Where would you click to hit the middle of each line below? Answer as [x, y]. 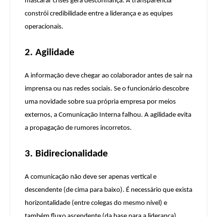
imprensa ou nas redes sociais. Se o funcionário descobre [107, 89]
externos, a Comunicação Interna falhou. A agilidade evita [108, 115]
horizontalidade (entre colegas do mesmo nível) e [96, 203]
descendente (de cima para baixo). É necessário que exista [108, 190]
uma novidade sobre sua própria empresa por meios [100, 102]
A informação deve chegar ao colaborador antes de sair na [108, 76]
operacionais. [44, 27]
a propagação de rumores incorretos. [78, 128]
